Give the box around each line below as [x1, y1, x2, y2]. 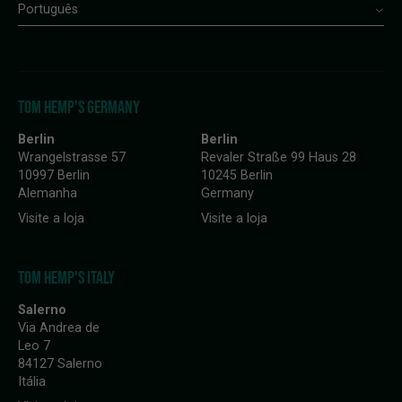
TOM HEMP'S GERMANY [18, 97, 140, 117]
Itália [18, 374, 46, 389]
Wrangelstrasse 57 [18, 150, 126, 165]
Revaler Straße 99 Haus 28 [201, 150, 356, 165]
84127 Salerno [18, 356, 102, 371]
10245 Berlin [201, 168, 273, 183]
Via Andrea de [18, 320, 100, 336]
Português [18, 2, 78, 17]
